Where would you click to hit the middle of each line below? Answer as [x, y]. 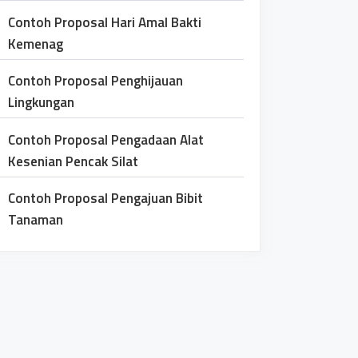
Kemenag [36, 44]
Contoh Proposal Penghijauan [95, 81]
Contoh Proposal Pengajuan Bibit [105, 198]
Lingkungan [41, 102]
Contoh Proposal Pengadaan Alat [106, 139]
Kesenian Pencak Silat [73, 161]
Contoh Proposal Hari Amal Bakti [105, 22]
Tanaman [36, 220]
